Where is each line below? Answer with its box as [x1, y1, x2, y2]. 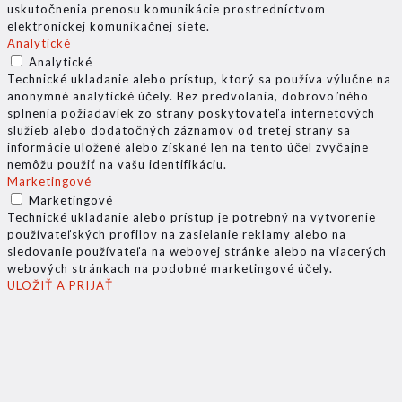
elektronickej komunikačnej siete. [7, 19, 210, 34]
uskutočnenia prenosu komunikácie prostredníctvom [7, 2, 326, 17]
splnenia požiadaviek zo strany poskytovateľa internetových [7, 106, 375, 121]
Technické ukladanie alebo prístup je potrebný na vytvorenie [7, 210, 376, 225]
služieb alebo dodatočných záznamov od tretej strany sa [7, 123, 351, 138]
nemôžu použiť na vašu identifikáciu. [7, 157, 227, 172]
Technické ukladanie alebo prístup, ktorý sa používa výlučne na [7, 72, 391, 87]
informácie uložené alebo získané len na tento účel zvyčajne [7, 140, 369, 155]
